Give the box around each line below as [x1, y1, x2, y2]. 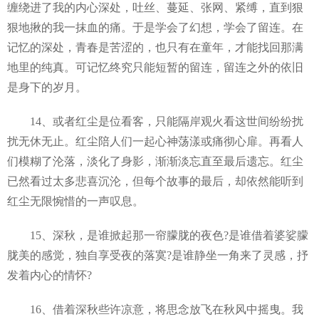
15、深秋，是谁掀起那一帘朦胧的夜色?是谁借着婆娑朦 [7, 229, 308, 241]
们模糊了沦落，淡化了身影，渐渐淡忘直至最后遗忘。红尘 [7, 155, 303, 167]
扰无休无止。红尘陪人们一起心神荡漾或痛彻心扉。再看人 [7, 135, 303, 147]
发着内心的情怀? [7, 269, 92, 281]
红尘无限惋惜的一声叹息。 [7, 195, 144, 207]
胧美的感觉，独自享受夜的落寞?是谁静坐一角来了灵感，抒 [7, 249, 308, 261]
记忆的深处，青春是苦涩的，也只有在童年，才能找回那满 [7, 41, 303, 53]
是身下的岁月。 [7, 81, 87, 93]
